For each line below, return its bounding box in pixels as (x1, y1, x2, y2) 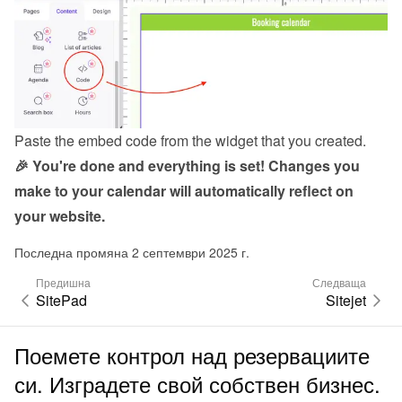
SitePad (36, 290, 87, 311)
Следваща (312, 275, 366, 291)
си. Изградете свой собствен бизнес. (14, 368, 380, 400)
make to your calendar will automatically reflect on (14, 180, 354, 202)
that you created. (258, 130, 366, 152)
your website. (14, 205, 105, 227)
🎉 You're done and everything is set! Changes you (14, 155, 360, 177)
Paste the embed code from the (14, 130, 215, 152)
